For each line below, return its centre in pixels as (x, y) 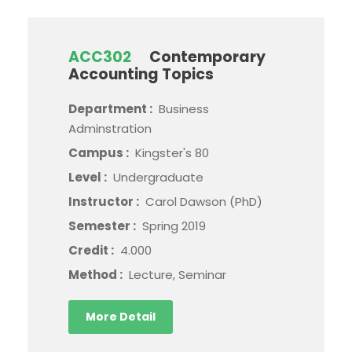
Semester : (103, 226)
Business (184, 109)
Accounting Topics (141, 75)
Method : (97, 275)
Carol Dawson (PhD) (204, 202)
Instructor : (105, 202)
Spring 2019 (174, 226)
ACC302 (100, 57)
